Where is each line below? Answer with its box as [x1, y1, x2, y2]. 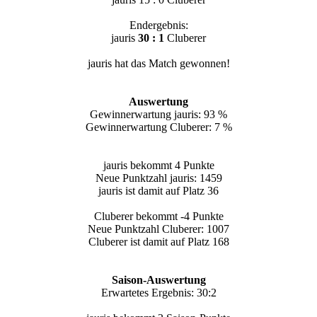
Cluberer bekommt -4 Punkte [93, 210, 224, 222]
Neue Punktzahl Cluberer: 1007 [88, 223, 229, 235]
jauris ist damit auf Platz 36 [98, 185, 219, 197]
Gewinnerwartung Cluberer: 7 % [85, 121, 232, 133]
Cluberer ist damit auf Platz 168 [88, 236, 229, 248]
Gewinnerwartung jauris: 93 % [90, 108, 227, 120]
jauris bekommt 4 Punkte [103, 159, 214, 171]
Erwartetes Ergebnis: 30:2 [100, 287, 217, 299]
